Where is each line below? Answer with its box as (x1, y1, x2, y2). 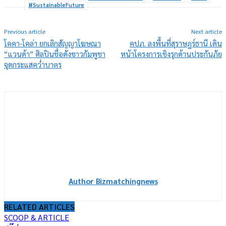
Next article (191, 27, 222, 36)
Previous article (4, 27, 45, 36)
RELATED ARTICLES (4, 201, 75, 212)
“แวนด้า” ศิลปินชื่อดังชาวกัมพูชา (4, 49, 105, 59)
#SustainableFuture (28, 1, 84, 9)
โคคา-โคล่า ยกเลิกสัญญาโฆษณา (4, 38, 101, 48)
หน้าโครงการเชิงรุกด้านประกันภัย (120, 49, 222, 59)
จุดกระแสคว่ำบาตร (4, 60, 62, 70)
